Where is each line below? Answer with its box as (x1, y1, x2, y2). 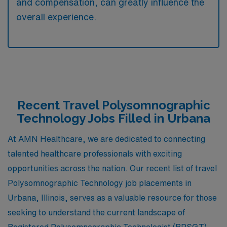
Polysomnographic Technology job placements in (8, 178, 192, 187)
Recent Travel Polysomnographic (17, 98, 210, 112)
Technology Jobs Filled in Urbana (17, 111, 210, 126)
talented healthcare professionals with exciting (8, 149, 182, 158)
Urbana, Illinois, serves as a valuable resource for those (8, 193, 217, 202)
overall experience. (16, 12, 96, 21)
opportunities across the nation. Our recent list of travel (8, 164, 217, 172)
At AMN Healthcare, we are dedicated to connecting (8, 134, 205, 143)
